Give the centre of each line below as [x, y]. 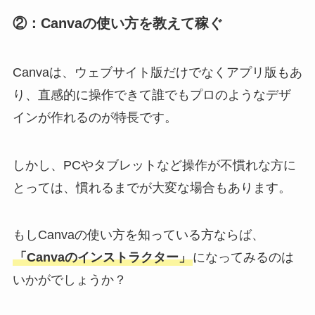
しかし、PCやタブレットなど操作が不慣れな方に [154, 165]
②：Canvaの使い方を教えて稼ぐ [117, 24]
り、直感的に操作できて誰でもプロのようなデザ [152, 95]
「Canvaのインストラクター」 [102, 258]
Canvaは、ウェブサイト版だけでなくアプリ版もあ [157, 72]
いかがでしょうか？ [69, 280]
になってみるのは [243, 258]
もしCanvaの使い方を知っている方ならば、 [138, 235]
